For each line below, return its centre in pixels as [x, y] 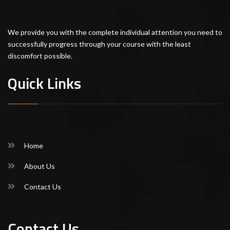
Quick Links [44, 83]
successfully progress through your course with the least [99, 44]
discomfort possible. [40, 56]
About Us [40, 166]
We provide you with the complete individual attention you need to [115, 32]
